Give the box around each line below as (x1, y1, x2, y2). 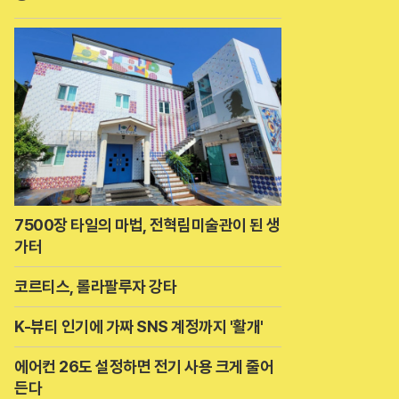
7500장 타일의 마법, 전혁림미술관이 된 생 (14, 216, 281, 234)
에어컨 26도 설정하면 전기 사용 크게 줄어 (14, 357, 273, 376)
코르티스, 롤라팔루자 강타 (14, 277, 176, 296)
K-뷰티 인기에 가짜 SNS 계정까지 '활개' (14, 317, 264, 336)
